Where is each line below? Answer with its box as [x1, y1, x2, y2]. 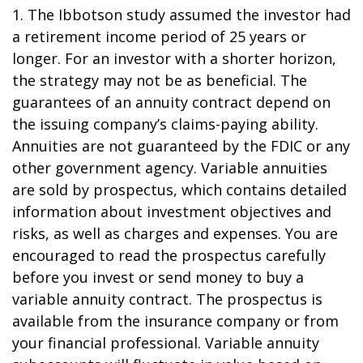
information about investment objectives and [12, 202, 331, 221]
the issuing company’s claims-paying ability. [12, 114, 318, 134]
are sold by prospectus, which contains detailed [12, 180, 347, 199]
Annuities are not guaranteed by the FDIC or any [12, 136, 350, 156]
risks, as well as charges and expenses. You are [12, 224, 338, 243]
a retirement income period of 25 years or [12, 27, 306, 46]
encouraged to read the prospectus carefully [12, 246, 326, 265]
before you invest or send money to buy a [12, 267, 304, 287]
